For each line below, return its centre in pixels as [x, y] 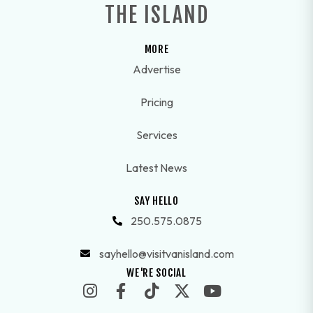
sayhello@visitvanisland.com [166, 253]
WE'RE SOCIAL [156, 273]
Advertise [156, 69]
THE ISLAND [156, 15]
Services [156, 134]
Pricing [156, 102]
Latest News [156, 167]
